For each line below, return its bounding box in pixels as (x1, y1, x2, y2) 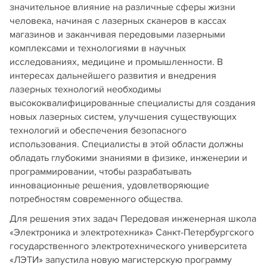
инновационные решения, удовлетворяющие (10, 179, 209, 192)
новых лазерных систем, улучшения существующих (10, 111, 237, 123)
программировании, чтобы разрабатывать (10, 166, 191, 178)
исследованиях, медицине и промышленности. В (10, 56, 223, 69)
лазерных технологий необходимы (10, 83, 161, 96)
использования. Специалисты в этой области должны (10, 138, 243, 151)
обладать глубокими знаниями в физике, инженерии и (10, 152, 247, 164)
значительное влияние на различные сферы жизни (10, 1, 235, 14)
